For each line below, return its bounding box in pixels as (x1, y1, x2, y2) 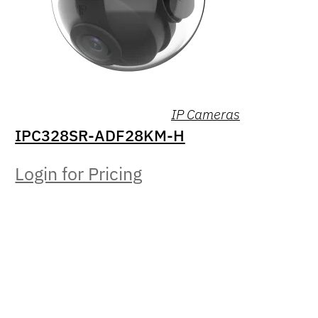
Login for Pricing (15, 163, 143, 186)
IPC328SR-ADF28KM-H (15, 125, 185, 146)
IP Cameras (170, 104, 240, 123)
